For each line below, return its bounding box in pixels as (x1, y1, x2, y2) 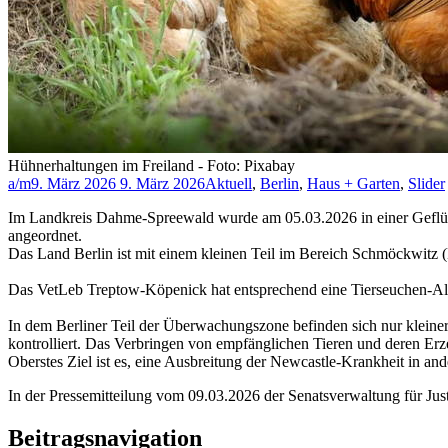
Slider (408, 175, 445, 193)
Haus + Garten (307, 175, 400, 193)
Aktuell (205, 175, 252, 193)
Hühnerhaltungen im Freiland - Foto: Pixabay (8, 157, 295, 175)
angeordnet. (8, 227, 82, 245)
